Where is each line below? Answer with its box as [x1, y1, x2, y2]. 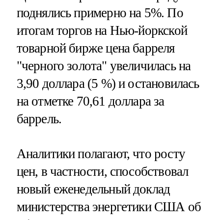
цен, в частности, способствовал [16, 164, 189, 179]
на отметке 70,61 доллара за [16, 93, 165, 109]
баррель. [16, 111, 62, 126]
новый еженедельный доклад [16, 181, 170, 196]
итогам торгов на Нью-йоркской [16, 23, 187, 38]
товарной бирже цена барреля [16, 40, 175, 55]
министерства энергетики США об [16, 199, 201, 214]
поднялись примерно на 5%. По [16, 5, 183, 20]
